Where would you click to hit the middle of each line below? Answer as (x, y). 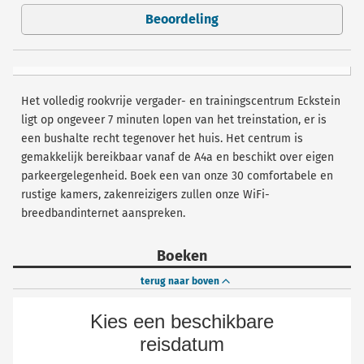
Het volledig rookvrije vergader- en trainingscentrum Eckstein (181, 102)
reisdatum (182, 344)
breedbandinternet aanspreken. (103, 214)
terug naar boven (180, 282)
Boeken (182, 256)
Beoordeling (182, 19)
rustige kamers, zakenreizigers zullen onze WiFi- (145, 195)
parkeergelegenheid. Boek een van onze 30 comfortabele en (177, 176)
